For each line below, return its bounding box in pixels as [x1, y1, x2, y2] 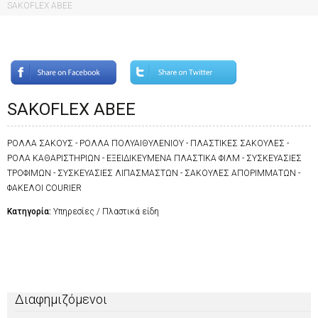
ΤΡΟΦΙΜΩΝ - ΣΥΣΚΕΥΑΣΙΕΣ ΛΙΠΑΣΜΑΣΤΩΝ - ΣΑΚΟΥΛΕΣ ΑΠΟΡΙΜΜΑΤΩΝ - [7, 168, 300, 179]
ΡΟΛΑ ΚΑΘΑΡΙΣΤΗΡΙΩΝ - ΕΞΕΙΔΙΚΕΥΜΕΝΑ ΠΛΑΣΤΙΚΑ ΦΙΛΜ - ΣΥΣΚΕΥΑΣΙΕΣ [7, 153, 302, 164]
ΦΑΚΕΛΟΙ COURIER [7, 183, 82, 194]
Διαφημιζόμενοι [15, 291, 108, 307]
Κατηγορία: [7, 207, 53, 217]
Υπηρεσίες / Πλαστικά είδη [53, 207, 159, 217]
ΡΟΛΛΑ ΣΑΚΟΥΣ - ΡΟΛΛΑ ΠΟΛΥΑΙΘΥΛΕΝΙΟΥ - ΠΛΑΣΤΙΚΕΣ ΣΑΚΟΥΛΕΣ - [7, 138, 289, 149]
